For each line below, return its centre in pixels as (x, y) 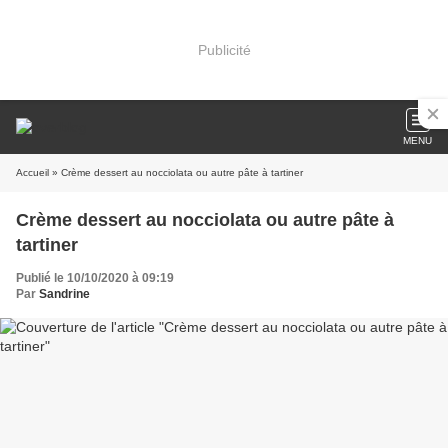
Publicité (224, 49)
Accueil (32, 172)
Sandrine (64, 294)
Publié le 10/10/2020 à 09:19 (95, 278)
